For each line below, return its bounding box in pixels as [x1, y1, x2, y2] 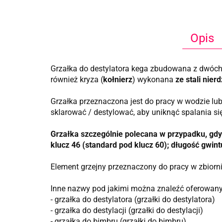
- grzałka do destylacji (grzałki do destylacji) [51, 206, 203, 215]
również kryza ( [51, 75, 103, 84]
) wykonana [132, 75, 175, 84]
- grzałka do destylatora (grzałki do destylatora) [51, 195, 215, 204]
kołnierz [103, 75, 132, 84]
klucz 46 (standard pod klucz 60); [51, 140, 169, 150]
